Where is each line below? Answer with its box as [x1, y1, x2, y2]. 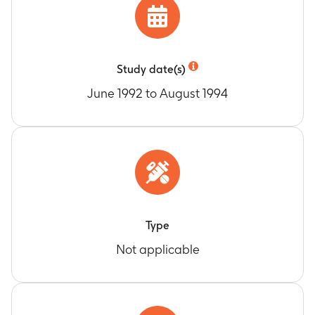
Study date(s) [117, 63, 186, 76]
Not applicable [115, 242, 200, 257]
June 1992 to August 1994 [87, 86, 228, 101]
